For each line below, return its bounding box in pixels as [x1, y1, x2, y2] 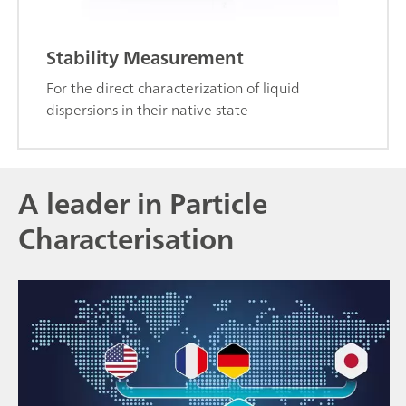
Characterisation [18, 214, 234, 265]
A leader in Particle [18, 179, 267, 229]
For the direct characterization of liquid [46, 75, 300, 101]
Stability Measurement [46, 42, 244, 74]
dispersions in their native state [46, 97, 248, 123]
